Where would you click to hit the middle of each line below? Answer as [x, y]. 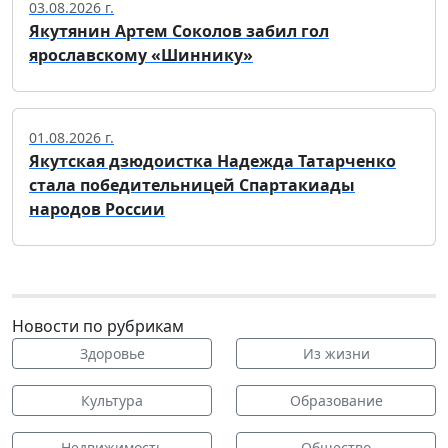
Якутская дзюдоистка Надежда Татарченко [212, 160]
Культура [112, 400]
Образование [336, 400]
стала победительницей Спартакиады [192, 184]
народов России [97, 208]
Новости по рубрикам [98, 325]
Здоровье [112, 353]
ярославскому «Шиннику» [141, 54]
